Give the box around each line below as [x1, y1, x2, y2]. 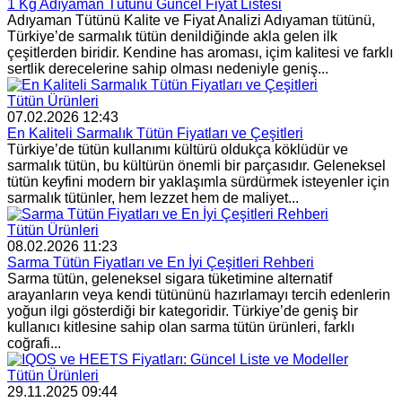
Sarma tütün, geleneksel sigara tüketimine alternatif [7, 270, 332, 286]
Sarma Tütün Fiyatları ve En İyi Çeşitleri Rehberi [7, 254, 314, 270]
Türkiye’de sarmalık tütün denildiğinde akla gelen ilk [7, 28, 337, 44]
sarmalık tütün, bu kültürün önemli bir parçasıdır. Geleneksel [7, 157, 386, 173]
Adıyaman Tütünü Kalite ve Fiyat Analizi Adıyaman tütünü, [7, 12, 375, 28]
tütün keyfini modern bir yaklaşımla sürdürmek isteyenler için [7, 173, 389, 189]
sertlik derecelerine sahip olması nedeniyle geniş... [7, 60, 328, 76]
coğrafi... [7, 335, 61, 351]
